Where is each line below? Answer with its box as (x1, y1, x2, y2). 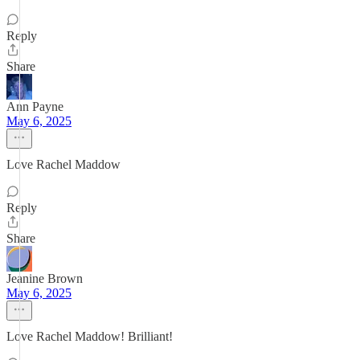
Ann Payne (6, 100, 63, 113)
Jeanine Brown (6, 272, 83, 285)
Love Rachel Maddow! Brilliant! (6, 329, 173, 343)
